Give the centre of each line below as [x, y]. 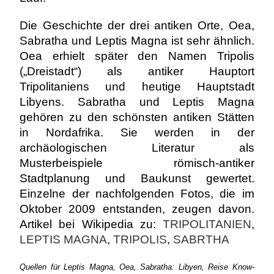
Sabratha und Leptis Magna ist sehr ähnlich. [137, 41]
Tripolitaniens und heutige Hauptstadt [137, 87]
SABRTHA [202, 239]
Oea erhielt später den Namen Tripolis [137, 56]
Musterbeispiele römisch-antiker [137, 163]
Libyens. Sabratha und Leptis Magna [137, 102]
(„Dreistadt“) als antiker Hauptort [137, 71]
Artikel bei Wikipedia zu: [91, 224]
